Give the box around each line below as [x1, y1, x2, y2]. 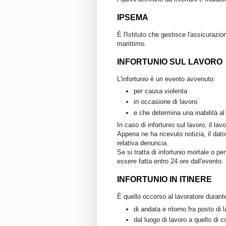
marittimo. [117, 39, 146, 47]
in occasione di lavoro [134, 98, 197, 106]
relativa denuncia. [117, 139, 168, 147]
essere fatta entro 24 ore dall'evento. [117, 157, 223, 165]
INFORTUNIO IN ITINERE [117, 175, 212, 184]
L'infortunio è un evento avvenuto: [117, 75, 215, 83]
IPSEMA [117, 13, 148, 22]
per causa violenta [134, 87, 187, 95]
